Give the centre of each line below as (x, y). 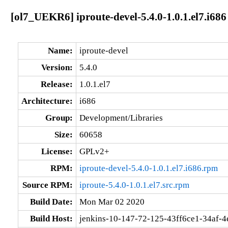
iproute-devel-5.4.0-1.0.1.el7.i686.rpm (148, 168)
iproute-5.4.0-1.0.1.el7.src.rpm (134, 185)
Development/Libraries (121, 118)
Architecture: (47, 101)
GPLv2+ (94, 151)
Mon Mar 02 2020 (112, 202)
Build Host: (51, 218)
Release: (56, 84)
